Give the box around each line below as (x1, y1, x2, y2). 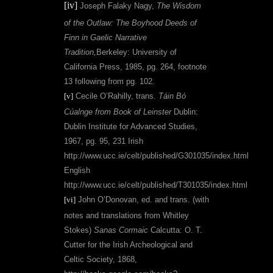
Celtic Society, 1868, (64, 255, 137, 264)
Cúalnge (64, 107, 93, 117)
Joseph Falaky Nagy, (80, 1, 157, 11)
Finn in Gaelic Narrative (64, 33, 147, 43)
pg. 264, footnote (147, 62, 207, 72)
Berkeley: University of (96, 48, 177, 57)
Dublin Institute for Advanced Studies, (64, 122, 197, 132)
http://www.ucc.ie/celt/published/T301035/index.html (64, 180, 247, 190)
